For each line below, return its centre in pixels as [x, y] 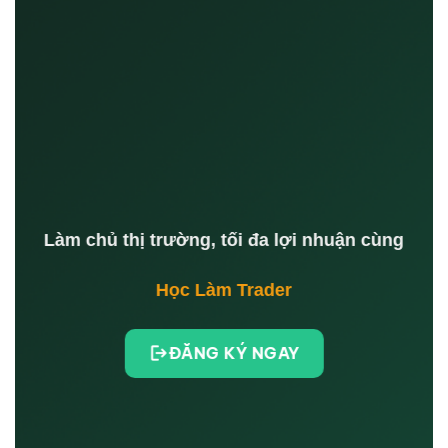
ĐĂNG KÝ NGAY [234, 352]
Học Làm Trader [224, 289]
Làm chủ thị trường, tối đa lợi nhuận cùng [224, 239]
